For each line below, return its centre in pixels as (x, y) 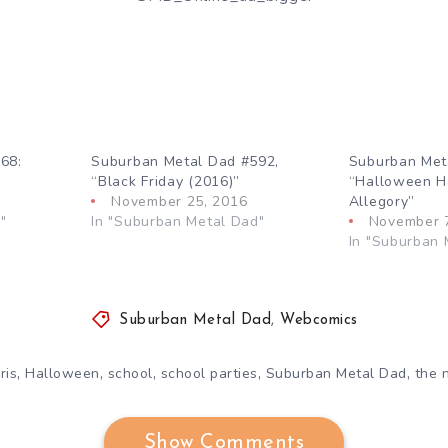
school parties (209, 373)
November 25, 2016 (179, 201)
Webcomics (319, 320)
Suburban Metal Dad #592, (185, 161)
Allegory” (382, 201)
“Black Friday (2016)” (166, 181)
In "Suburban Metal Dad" (178, 221)
